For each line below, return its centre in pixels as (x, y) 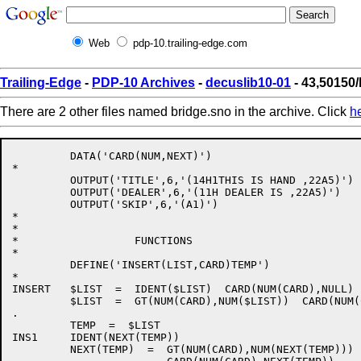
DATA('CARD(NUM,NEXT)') (112, 156)
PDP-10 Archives (143, 83)
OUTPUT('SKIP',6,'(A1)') (115, 204)
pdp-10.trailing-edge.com (190, 43)
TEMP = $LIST (86, 325)
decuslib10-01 (248, 83)
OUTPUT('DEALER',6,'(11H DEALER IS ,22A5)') (176, 192)
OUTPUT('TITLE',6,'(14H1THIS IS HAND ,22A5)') (183, 180)
